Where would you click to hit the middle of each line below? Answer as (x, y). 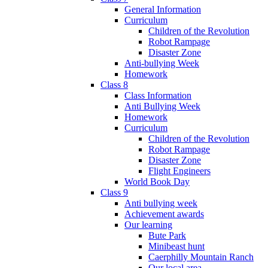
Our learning (148, 224)
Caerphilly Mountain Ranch (201, 257)
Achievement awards (164, 214)
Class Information (158, 95)
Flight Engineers (179, 170)
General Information (163, 9)
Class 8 (114, 84)
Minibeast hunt (176, 246)
